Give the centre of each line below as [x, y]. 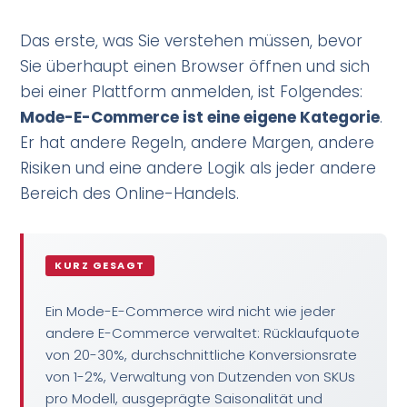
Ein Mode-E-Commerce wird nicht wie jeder [191, 311]
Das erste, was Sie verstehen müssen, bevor [192, 40]
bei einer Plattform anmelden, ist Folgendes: [192, 91]
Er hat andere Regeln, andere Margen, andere [198, 142]
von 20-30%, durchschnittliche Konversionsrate [202, 354]
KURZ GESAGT [100, 265]
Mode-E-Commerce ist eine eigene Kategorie [200, 117]
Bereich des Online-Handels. [130, 193]
